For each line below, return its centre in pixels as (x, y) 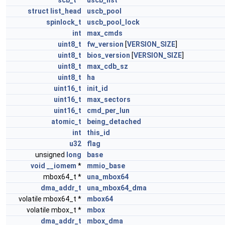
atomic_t (66, 122)
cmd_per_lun (108, 110)
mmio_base (106, 166)
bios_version (108, 55)
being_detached (114, 122)
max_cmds (105, 33)
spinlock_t (64, 22)
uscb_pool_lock (113, 22)
